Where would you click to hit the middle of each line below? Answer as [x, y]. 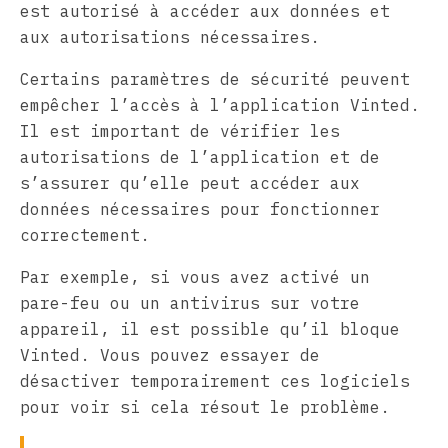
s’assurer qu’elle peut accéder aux [190, 182]
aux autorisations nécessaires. [170, 36]
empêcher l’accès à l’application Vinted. [220, 104]
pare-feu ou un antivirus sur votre [190, 302]
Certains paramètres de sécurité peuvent [215, 78]
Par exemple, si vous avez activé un [195, 276]
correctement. [85, 234]
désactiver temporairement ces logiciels [215, 380]
